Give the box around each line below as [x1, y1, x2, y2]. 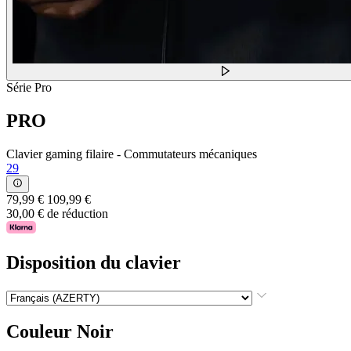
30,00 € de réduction [6, 207, 108, 221]
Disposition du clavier [6, 252, 181, 273]
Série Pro [6, 81, 52, 95]
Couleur [6, 321, 72, 342]
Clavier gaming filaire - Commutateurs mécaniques [6, 147, 257, 161]
